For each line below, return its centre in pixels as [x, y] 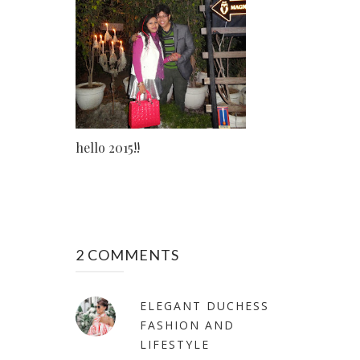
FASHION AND [187, 325]
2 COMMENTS [127, 254]
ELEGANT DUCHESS [205, 305]
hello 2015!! [108, 147]
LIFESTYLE [175, 344]
